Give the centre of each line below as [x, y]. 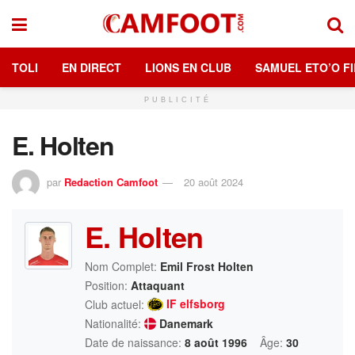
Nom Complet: [121, 266]
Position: [106, 285]
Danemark [185, 323]
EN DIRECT [92, 67]
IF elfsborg [196, 304]
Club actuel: [115, 304]
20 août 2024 [214, 181]
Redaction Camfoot [111, 181]
